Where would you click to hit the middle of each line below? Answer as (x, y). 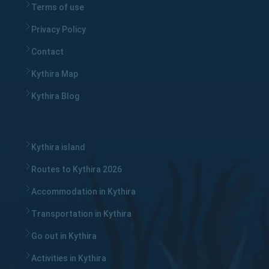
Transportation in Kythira (81, 213)
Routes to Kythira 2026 (77, 169)
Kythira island (58, 147)
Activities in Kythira (69, 258)
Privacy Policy (59, 29)
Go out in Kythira (64, 236)
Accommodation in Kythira (83, 191)
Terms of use (58, 7)
